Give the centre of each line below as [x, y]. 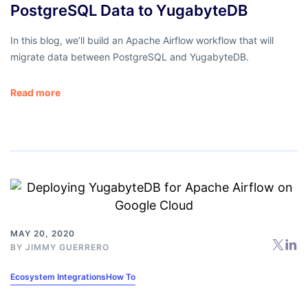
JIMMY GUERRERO [67, 247]
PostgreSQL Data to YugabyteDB [129, 11]
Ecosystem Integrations [58, 277]
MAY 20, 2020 [43, 234]
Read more [35, 93]
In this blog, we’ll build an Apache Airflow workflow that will [142, 41]
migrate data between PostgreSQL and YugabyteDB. [130, 57]
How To [121, 277]
